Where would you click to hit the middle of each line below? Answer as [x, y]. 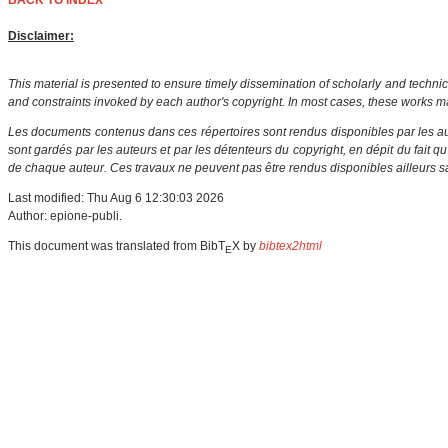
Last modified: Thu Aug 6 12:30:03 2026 [116, 198]
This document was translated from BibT [116, 246]
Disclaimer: [41, 36]
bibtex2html [290, 246]
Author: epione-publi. [65, 216]
